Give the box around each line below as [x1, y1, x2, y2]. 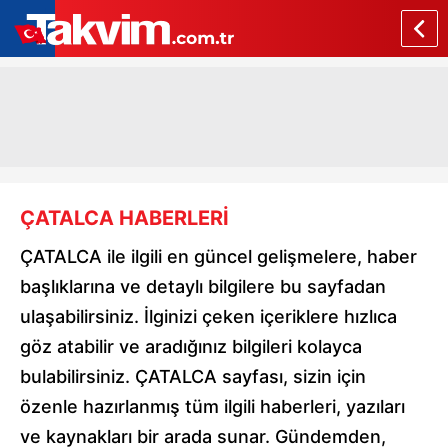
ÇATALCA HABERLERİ [20, 206, 229, 230]
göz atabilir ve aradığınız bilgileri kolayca [20, 336, 362, 357]
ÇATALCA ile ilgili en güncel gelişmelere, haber [20, 246, 417, 267]
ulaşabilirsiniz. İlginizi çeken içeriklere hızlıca [20, 306, 397, 327]
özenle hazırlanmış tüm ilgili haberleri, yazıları [20, 396, 405, 417]
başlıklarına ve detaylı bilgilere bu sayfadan [20, 276, 386, 297]
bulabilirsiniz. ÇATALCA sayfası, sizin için [20, 366, 366, 387]
